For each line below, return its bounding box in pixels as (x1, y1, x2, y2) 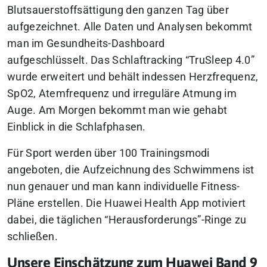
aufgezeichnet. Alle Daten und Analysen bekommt (7, 21, 253, 33)
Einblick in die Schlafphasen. (7, 121, 146, 133)
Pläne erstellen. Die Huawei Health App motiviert (7, 197, 246, 210)
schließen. (7, 231, 58, 243)
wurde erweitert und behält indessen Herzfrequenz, (7, 71, 259, 83)
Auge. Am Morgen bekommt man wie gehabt (7, 104, 228, 117)
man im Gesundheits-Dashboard (7, 38, 165, 50)
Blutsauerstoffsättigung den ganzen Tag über (7, 4, 229, 17)
